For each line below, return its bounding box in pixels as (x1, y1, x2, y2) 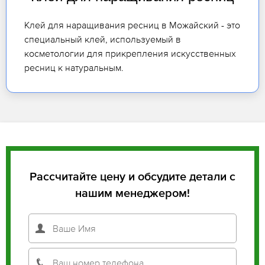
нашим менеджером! (75, 187, 190, 199)
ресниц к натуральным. (24, 62, 124, 73)
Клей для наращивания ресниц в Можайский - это (24, 19, 240, 30)
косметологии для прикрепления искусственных (24, 47, 236, 59)
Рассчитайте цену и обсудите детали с (30, 170, 235, 183)
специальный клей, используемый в (24, 33, 181, 44)
